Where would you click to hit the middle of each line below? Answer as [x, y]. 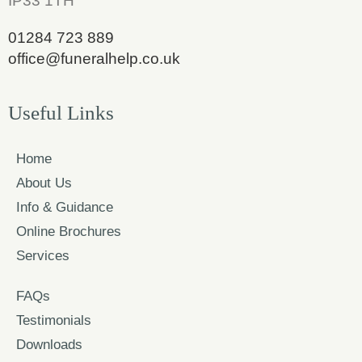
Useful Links [61, 113]
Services [43, 256]
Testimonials [54, 321]
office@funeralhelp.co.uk [94, 59]
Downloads [49, 345]
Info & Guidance [65, 208]
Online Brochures [69, 232]
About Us [44, 183]
